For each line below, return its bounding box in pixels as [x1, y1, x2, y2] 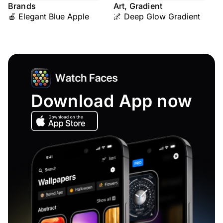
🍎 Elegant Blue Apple [8, 11, 89, 21]
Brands [8, 1, 36, 11]
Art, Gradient [113, 1, 163, 11]
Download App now [30, 91, 193, 111]
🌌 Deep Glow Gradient [113, 11, 200, 21]
